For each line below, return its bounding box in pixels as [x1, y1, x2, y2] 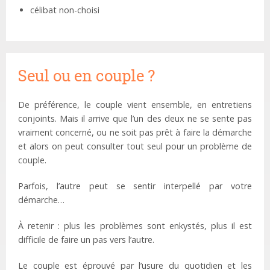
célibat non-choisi [30, 4, 99, 16]
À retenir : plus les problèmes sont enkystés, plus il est [18, 220, 252, 232]
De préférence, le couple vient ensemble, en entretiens [18, 99, 252, 111]
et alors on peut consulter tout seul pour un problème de [18, 140, 252, 152]
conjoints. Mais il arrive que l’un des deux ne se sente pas [18, 113, 252, 125]
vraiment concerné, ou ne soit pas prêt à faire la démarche [18, 127, 252, 139]
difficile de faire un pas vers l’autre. [18, 234, 205, 246]
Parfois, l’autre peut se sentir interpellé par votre [18, 180, 252, 192]
